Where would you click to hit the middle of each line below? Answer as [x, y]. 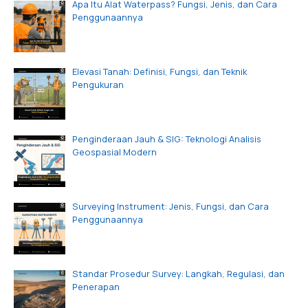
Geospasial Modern [114, 152]
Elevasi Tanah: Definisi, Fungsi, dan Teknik [159, 72]
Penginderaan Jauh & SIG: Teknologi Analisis [166, 139]
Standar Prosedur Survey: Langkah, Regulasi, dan [178, 273]
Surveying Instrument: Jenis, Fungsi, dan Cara [170, 206]
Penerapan [96, 286]
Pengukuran [98, 85]
